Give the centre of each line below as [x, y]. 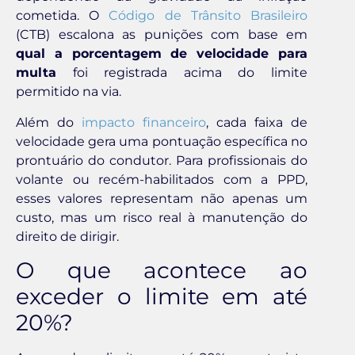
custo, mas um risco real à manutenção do [162, 217]
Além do [49, 122]
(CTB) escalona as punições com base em [162, 35]
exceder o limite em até [162, 296]
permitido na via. [69, 92]
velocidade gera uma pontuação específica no [162, 141]
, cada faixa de [257, 122]
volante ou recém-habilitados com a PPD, [162, 179]
